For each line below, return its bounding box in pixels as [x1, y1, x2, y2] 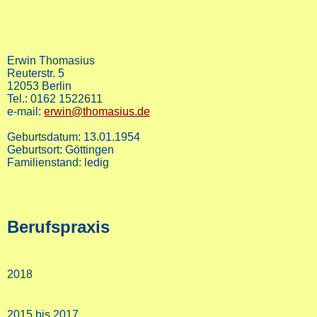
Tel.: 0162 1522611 [7, 93, 103, 105]
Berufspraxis [7, 217, 110, 237]
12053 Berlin [7, 80, 71, 93]
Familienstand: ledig [7, 156, 109, 169]
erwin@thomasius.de [44, 105, 150, 118]
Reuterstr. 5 [7, 67, 64, 80]
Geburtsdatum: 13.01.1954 [7, 131, 140, 144]
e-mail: [7, 105, 44, 118]
